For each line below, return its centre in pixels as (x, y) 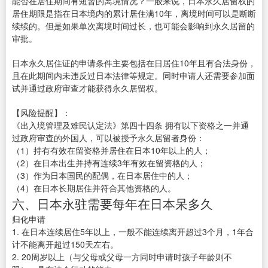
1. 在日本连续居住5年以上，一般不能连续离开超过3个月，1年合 (133, 232)
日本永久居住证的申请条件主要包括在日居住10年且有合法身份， (134, 63)
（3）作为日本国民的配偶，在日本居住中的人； (102, 176)
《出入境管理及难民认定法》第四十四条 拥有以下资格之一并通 (130, 125)
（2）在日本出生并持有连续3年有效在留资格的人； (109, 163)
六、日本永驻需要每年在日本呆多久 (112, 204)
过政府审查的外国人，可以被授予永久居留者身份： (108, 138)
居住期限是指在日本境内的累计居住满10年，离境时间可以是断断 (134, 13)
